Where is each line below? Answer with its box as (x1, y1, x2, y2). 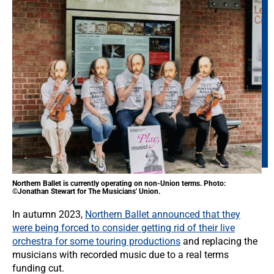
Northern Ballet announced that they (85, 209, 240, 220)
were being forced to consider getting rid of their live (12, 222, 235, 234)
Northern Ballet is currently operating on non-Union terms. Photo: (12, 179, 226, 188)
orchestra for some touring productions (12, 235, 180, 247)
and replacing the (180, 235, 257, 247)
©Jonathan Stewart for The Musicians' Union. (12, 187, 160, 196)
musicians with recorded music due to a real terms (12, 249, 229, 261)
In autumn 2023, (12, 209, 85, 220)
